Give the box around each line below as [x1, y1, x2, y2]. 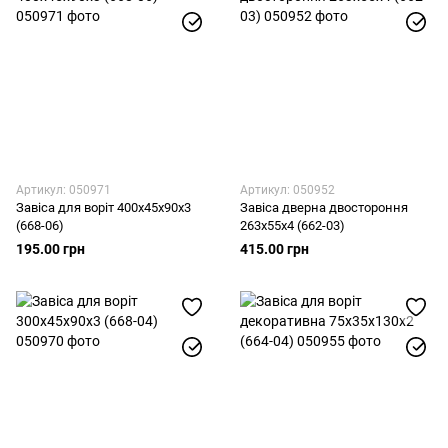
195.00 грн [16, 241, 85, 257]
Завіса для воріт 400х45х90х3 [16, 200, 191, 215]
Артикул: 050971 [16, 183, 111, 197]
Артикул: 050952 [240, 183, 335, 197]
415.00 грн [240, 241, 309, 257]
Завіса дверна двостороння [240, 200, 408, 215]
